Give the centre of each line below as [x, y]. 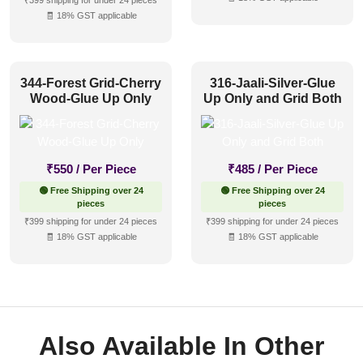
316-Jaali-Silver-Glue [272, 83]
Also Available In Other [181, 346]
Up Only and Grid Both [272, 98]
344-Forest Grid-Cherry [91, 83]
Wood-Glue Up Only [91, 98]
